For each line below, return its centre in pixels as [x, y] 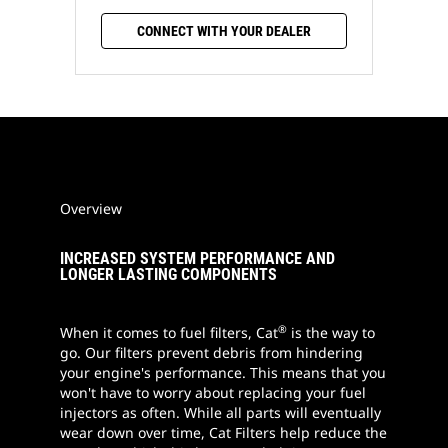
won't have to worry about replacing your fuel [213, 393]
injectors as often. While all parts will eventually [220, 413]
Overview [91, 209]
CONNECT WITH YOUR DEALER [224, 31]
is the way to [331, 333]
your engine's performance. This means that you [223, 373]
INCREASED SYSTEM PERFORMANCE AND [197, 259]
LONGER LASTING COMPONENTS [168, 275]
